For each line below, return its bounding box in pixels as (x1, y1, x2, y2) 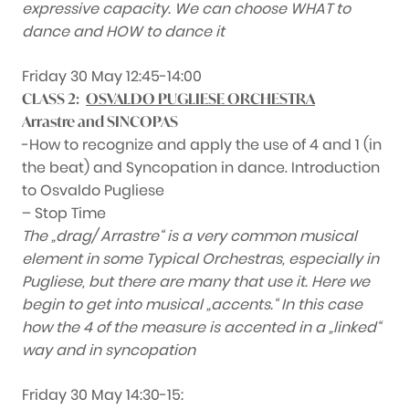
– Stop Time (22, 203, 106, 225)
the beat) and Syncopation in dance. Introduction (22, 157, 380, 179)
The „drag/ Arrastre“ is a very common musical (22, 225, 357, 247)
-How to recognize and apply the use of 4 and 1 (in (22, 134, 382, 156)
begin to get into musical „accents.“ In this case (22, 294, 362, 316)
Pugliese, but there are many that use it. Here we (22, 271, 370, 293)
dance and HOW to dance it (22, 21, 225, 43)
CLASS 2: (22, 89, 82, 109)
